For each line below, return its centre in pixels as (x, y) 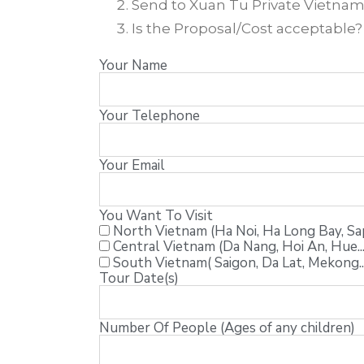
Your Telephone (149, 115)
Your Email (132, 166)
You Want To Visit (156, 215)
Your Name (133, 66)
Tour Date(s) (139, 278)
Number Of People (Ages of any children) (227, 328)
